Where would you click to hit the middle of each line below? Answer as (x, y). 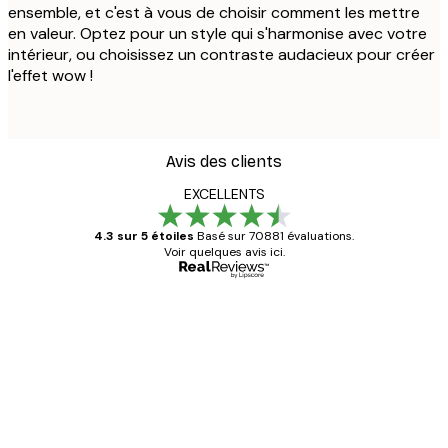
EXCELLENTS (224, 193)
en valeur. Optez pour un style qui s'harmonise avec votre (217, 33)
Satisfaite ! (168, 359)
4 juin (111, 434)
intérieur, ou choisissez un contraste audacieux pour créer (221, 54)
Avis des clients (224, 161)
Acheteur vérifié (362, 307)
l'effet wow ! (50, 75)
